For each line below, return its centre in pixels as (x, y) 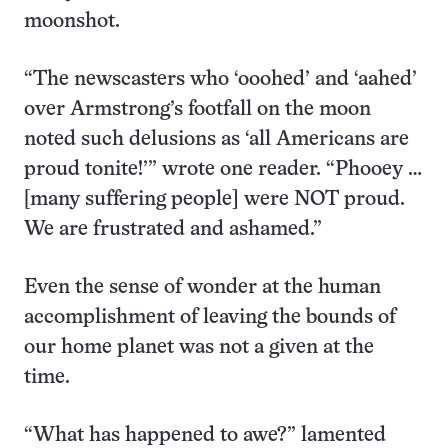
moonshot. (72, 22)
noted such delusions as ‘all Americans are (216, 140)
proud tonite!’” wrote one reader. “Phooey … (223, 170)
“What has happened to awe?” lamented (205, 436)
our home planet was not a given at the (199, 348)
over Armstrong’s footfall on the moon (197, 110)
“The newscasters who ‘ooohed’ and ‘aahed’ (220, 80)
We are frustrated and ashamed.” (173, 230)
